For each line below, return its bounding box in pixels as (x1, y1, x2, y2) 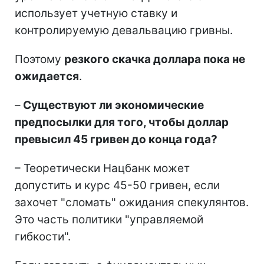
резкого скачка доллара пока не (64, 52, 245, 66)
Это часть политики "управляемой (15, 212, 203, 226)
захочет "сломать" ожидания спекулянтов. (15, 195, 249, 209)
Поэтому (15, 52, 64, 66)
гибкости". (15, 229, 71, 243)
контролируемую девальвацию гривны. (15, 23, 233, 37)
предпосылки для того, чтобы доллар (15, 115, 229, 129)
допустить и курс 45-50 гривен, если (15, 178, 220, 192)
